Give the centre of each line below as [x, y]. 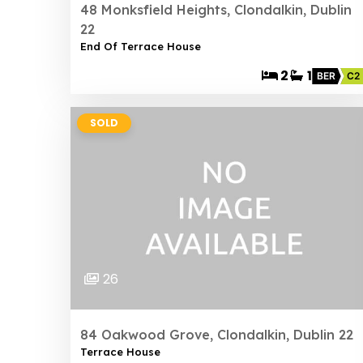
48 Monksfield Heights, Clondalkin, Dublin [216, 10]
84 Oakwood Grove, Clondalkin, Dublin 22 [217, 335]
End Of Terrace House [141, 46]
